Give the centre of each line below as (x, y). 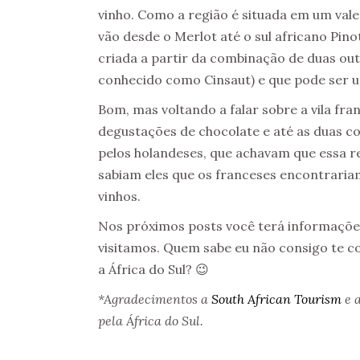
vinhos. (119, 196)
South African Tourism (276, 299)
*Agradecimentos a (155, 299)
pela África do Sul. (151, 320)
